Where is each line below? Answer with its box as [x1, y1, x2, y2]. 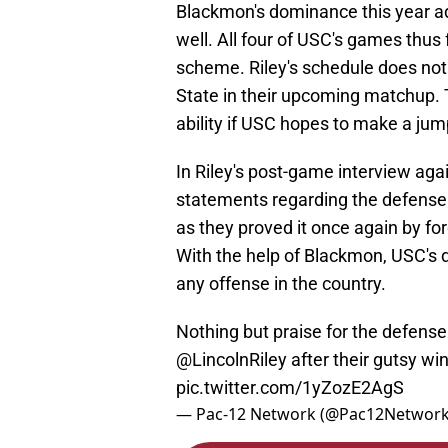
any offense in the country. [176, 273, 386, 295]
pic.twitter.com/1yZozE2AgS [176, 377, 404, 399]
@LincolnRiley [176, 349, 287, 371]
